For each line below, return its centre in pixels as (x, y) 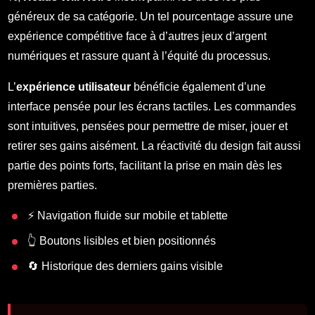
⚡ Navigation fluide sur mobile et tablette (128, 216)
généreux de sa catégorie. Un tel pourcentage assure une (151, 17)
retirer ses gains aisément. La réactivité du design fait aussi (155, 146)
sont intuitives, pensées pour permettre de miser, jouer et (148, 127)
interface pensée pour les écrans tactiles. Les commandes (152, 107)
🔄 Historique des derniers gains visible (126, 266)
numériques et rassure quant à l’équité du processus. (140, 56)
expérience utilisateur (74, 87)
